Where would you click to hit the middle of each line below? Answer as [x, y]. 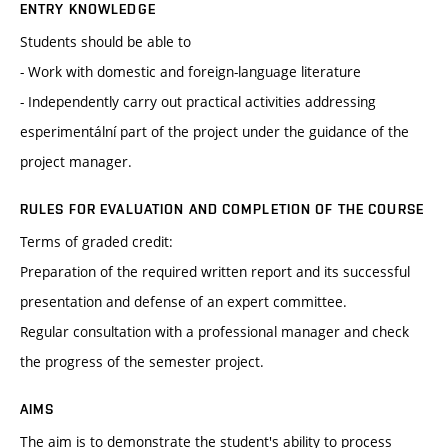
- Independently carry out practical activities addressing [198, 102]
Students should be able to [105, 42]
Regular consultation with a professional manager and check [214, 332]
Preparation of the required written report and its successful [215, 272]
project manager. [76, 162]
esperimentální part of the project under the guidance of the [214, 132]
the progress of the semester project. [142, 362]
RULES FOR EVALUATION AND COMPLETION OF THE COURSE [222, 209]
